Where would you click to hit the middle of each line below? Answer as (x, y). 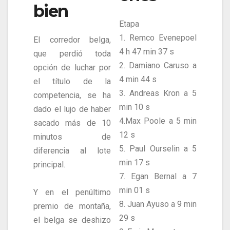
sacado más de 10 (72, 123)
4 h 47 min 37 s (147, 52)
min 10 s (135, 107)
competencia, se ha (72, 95)
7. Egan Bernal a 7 (158, 177)
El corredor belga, (72, 40)
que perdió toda (72, 54)
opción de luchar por (72, 68)
